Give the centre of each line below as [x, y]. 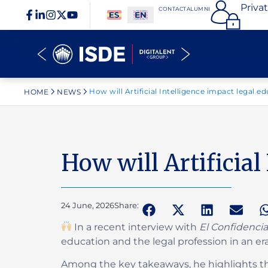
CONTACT [173, 9]
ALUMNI [198, 9]
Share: [127, 205]
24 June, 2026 [88, 205]
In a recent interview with [136, 227]
